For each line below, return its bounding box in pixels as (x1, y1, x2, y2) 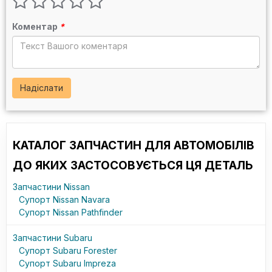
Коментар (12, 21, 59, 32)
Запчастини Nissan (13, 182, 90, 192)
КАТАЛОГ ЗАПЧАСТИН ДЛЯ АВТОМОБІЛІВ (13, 138, 254, 152)
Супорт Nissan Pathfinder (19, 207, 123, 217)
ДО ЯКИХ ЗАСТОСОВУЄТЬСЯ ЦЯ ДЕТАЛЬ (13, 158, 253, 172)
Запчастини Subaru (13, 233, 92, 243)
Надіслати (20, 83, 63, 93)
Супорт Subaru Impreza (19, 258, 116, 268)
